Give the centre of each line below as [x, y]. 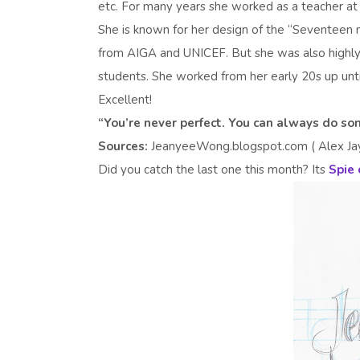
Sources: [125, 147]
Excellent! [127, 100]
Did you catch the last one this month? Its [213, 170]
